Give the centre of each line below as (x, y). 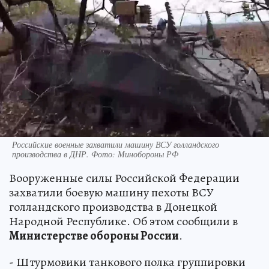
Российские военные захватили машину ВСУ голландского (116, 145)
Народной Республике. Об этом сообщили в (123, 222)
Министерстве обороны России (94, 236)
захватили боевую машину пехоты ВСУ (111, 193)
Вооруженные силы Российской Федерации (124, 178)
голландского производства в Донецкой (113, 207)
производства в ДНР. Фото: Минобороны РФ (95, 154)
